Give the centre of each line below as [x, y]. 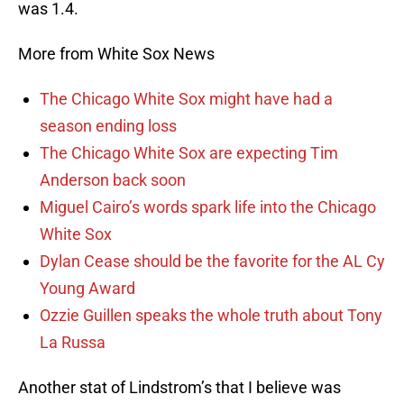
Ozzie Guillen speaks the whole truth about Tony [211, 316]
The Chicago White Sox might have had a [186, 99]
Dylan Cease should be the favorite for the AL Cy [212, 262]
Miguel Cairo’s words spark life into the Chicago [208, 207]
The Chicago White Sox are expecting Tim [189, 153]
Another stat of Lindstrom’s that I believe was [179, 388]
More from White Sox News [116, 54]
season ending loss [108, 126]
